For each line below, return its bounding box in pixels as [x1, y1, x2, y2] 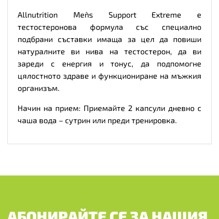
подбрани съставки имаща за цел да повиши [18, 34, 201, 44]
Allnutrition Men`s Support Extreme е [18, 9, 201, 19]
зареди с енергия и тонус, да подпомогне [18, 58, 201, 68]
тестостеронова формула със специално [18, 22, 201, 31]
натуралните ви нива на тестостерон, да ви [18, 46, 201, 56]
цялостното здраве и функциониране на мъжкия [18, 70, 201, 80]
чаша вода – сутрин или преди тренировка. [18, 115, 177, 125]
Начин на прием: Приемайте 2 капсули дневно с [18, 103, 201, 112]
